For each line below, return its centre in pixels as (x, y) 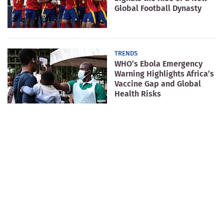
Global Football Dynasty (158, 8)
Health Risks (138, 93)
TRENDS (126, 53)
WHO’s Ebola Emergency (158, 63)
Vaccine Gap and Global (158, 83)
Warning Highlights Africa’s (164, 73)
